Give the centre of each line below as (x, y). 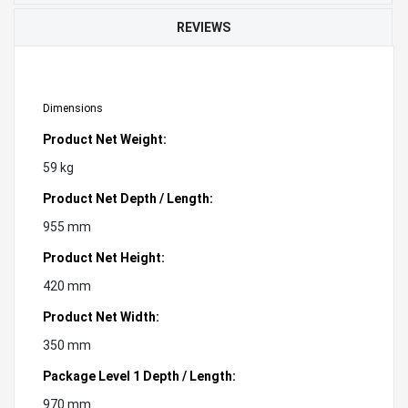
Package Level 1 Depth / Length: (139, 376)
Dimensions (73, 108)
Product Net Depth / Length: (128, 198)
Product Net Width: (101, 316)
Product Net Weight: (105, 139)
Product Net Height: (104, 257)
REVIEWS (203, 27)
